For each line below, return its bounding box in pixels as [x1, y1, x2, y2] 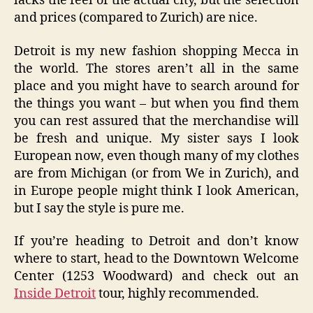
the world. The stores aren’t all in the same [14, 60, 299, 77]
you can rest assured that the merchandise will [14, 112, 299, 129]
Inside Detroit [14, 286, 96, 303]
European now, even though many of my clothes [14, 147, 299, 164]
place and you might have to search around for [14, 78, 299, 94]
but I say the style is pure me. [14, 200, 184, 217]
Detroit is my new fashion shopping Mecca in [14, 43, 299, 59]
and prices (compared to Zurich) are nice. [14, 10, 258, 27]
